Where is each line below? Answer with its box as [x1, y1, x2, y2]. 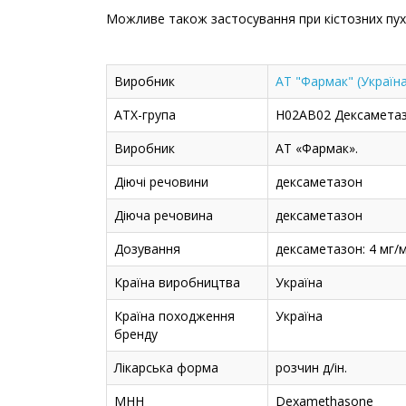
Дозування [114, 240, 180, 258]
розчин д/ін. [275, 359, 347, 377]
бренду [114, 325, 158, 343]
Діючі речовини [114, 173, 208, 191]
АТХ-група [114, 106, 176, 124]
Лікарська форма [114, 359, 218, 377]
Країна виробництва [114, 274, 240, 292]
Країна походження [114, 307, 235, 325]
